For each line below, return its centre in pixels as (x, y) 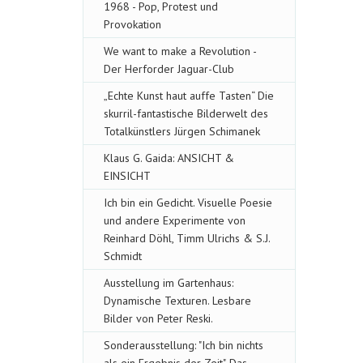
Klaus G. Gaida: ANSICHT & (169, 158)
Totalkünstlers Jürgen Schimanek (182, 131)
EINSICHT (127, 176)
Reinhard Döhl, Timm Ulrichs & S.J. (187, 238)
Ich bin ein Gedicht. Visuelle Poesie (188, 203)
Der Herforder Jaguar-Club (169, 69)
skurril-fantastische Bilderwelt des (186, 113)
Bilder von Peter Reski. (158, 318)
